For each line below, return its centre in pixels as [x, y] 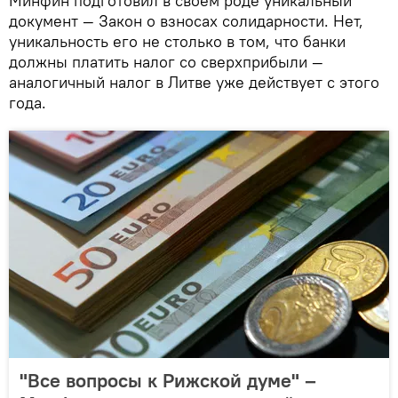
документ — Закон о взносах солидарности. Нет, [186, 20]
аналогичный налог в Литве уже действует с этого [194, 82]
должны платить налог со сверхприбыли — [166, 61]
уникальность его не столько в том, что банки [177, 41]
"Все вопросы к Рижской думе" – [168, 380]
